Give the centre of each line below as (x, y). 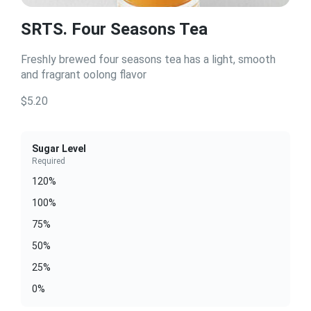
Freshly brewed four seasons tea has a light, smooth (148, 59)
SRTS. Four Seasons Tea (114, 29)
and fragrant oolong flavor (84, 75)
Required (49, 161)
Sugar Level (59, 149)
